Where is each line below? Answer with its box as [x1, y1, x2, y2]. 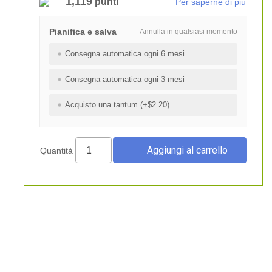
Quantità [39, 145, 75, 155]
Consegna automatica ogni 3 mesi [64, 75, 185, 84]
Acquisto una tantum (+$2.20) [64, 100, 169, 109]
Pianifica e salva [49, 27, 117, 36]
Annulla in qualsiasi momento [139, 27, 237, 36]
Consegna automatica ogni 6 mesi [64, 49, 185, 58]
